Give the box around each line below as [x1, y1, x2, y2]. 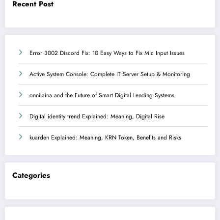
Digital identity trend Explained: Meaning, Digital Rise [29, 112, 165, 121]
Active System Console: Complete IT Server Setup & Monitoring [29, 70, 190, 79]
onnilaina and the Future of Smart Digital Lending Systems [29, 91, 174, 100]
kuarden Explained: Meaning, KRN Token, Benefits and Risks [29, 133, 181, 142]
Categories [12, 170, 50, 181]
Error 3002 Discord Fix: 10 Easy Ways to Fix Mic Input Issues [29, 49, 185, 58]
